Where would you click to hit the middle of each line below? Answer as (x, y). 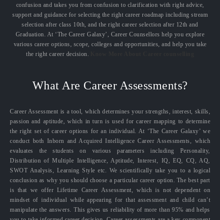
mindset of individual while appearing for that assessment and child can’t (110, 200)
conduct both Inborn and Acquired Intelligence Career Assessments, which (110, 141)
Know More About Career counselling (142, 54)
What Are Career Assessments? (110, 85)
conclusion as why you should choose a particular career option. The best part (110, 180)
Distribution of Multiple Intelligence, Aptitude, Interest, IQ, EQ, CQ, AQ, (110, 160)
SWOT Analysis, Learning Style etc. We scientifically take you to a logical (110, 170)
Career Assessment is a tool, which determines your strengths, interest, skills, (110, 111)
